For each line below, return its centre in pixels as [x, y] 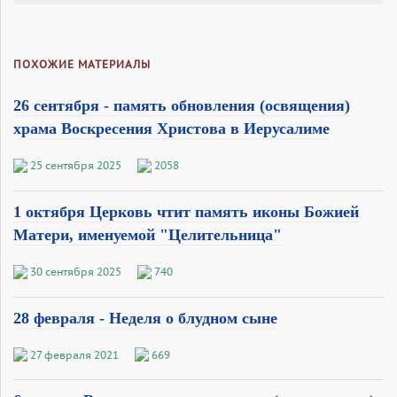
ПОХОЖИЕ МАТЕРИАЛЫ [82, 64]
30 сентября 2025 [76, 271]
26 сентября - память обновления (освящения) [182, 105]
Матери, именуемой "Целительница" [148, 234]
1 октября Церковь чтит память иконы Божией [186, 211]
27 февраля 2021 [74, 354]
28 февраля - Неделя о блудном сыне [145, 318]
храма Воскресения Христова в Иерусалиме [171, 128]
